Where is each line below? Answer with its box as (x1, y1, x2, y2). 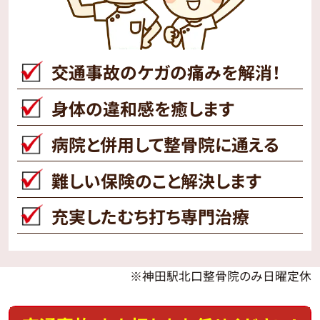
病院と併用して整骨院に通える (51, 131, 279, 157)
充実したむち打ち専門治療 (51, 204, 249, 229)
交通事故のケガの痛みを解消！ (51, 59, 281, 85)
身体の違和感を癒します (51, 95, 234, 121)
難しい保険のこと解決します (51, 167, 261, 193)
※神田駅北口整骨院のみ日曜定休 (130, 267, 312, 285)
